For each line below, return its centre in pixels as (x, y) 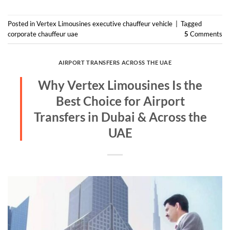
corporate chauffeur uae (43, 34)
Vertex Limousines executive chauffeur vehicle (104, 24)
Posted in (22, 24)
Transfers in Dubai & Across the (120, 117)
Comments (205, 34)
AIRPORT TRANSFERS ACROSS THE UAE (115, 62)
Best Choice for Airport (120, 101)
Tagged (191, 24)
